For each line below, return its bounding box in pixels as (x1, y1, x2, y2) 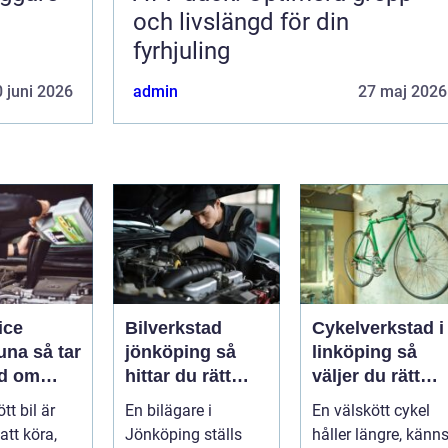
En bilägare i (125, 400, 212, 420)
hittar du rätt (125, 365, 231, 386)
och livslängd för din (133, 7, 349, 36)
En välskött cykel (312, 400, 430, 420)
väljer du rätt (312, 365, 420, 386)
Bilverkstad (125, 317, 222, 338)
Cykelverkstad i (312, 317, 444, 338)
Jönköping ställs (125, 424, 242, 444)
